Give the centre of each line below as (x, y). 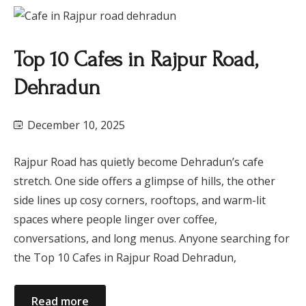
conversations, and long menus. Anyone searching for (152, 239)
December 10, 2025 (75, 125)
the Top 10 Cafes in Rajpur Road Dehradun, (125, 258)
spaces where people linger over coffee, (115, 220)
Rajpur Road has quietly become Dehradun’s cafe (139, 162)
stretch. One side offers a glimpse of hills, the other (144, 181)
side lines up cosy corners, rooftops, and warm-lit (140, 200)
